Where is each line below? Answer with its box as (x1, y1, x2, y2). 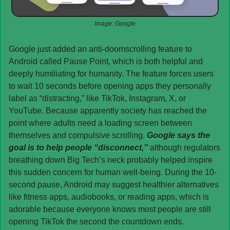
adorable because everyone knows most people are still (9, 204, 211, 214)
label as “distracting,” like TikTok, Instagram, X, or (9, 93, 186, 103)
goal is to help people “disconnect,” (9, 143, 150, 152)
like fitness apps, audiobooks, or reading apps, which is (9, 192, 209, 201)
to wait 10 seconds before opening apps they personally (9, 81, 211, 90)
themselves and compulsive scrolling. (9, 130, 145, 140)
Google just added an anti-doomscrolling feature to (9, 44, 192, 53)
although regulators (150, 143, 220, 152)
